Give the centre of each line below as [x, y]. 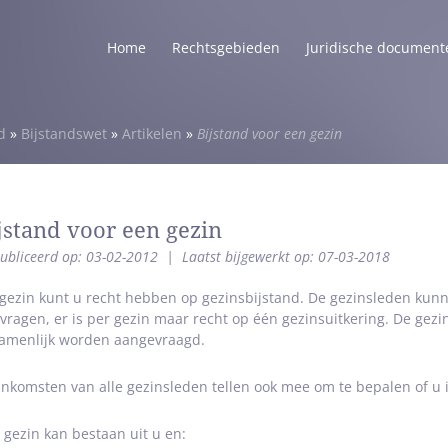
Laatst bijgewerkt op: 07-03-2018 [285, 256]
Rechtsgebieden [226, 47]
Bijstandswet [64, 133]
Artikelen [152, 133]
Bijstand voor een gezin [269, 133]
